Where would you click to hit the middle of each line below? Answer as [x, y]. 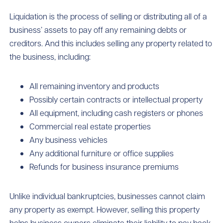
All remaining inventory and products [95, 86]
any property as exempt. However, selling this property [105, 210]
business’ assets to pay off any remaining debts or [98, 30]
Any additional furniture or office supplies [102, 153]
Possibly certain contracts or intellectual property [116, 100]
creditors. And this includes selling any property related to [111, 43]
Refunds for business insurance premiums [104, 167]
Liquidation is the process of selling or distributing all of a [109, 16]
